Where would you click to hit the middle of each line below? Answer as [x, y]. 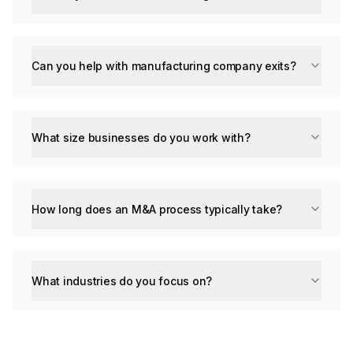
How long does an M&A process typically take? [157, 209]
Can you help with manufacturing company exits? [164, 65]
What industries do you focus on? [122, 281]
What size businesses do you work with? [141, 137]
